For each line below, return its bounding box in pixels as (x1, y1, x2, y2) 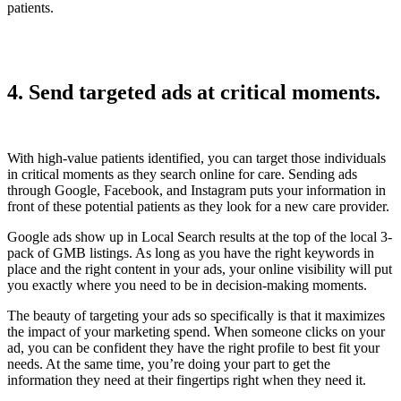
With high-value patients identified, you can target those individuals (7, 150, 386, 166)
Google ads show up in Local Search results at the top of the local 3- (7, 229, 392, 245)
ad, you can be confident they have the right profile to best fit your (7, 340, 380, 356)
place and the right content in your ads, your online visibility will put (7, 261, 392, 277)
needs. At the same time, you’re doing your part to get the (7, 356, 330, 372)
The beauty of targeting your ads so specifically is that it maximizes (7, 308, 385, 324)
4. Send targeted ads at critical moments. (7, 80, 380, 104)
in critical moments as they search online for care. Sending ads (7, 166, 357, 183)
